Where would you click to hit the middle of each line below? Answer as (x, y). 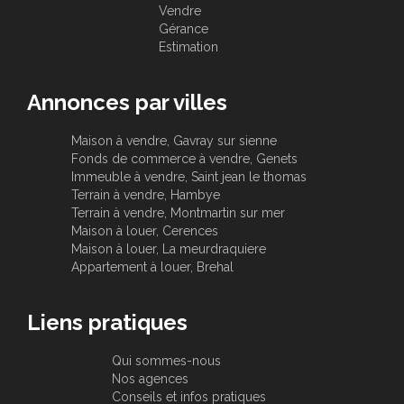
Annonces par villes (127, 102)
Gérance (184, 28)
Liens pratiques (107, 322)
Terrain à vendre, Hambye (145, 194)
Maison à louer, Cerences (144, 230)
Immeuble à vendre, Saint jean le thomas (188, 176)
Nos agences (150, 378)
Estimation (188, 46)
